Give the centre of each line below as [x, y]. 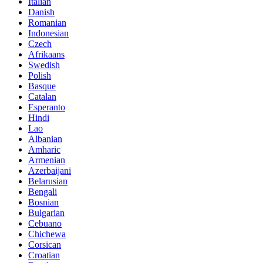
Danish [41, 12]
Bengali [43, 192]
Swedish [44, 65]
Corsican [45, 245]
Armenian [47, 160]
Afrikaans [46, 55]
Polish [40, 76]
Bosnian [43, 203]
